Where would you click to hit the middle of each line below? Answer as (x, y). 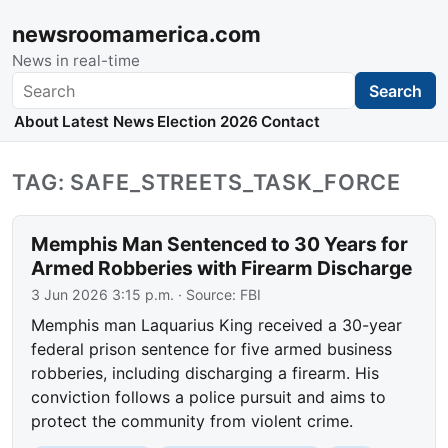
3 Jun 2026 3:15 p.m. (103, 295)
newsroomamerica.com (136, 34)
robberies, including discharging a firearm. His (205, 373)
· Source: (207, 295)
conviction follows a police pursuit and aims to (209, 397)
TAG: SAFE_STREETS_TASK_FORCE (207, 182)
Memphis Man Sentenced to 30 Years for (220, 244)
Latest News (107, 122)
